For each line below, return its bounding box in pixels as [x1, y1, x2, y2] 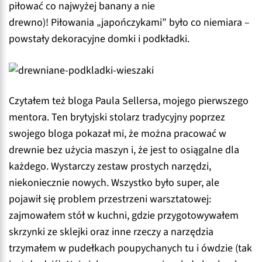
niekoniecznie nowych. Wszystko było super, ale [9, 175, 219, 190]
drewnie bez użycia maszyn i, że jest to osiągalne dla [9, 142, 239, 157]
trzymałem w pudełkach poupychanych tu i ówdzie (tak [9, 240, 252, 256]
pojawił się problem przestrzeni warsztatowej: [9, 191, 211, 206]
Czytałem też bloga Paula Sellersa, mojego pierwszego [9, 93, 249, 108]
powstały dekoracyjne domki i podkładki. [9, 31, 189, 46]
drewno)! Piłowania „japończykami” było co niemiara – [9, 15, 250, 30]
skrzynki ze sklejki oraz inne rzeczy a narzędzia [9, 224, 213, 239]
